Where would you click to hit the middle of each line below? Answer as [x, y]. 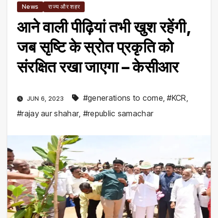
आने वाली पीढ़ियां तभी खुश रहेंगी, [104, 27]
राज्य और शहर [64, 6]
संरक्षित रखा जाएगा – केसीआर [98, 67]
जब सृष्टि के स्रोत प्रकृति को [95, 47]
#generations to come [123, 98]
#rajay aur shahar [48, 113]
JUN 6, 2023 [45, 98]
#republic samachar [118, 113]
